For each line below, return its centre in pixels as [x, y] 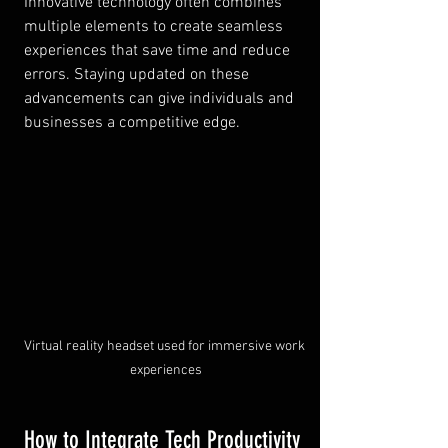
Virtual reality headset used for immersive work [166, 346]
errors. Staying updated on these [138, 74]
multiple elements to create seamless [155, 26]
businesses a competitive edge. [132, 122]
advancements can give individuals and [161, 98]
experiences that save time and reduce [159, 50]
